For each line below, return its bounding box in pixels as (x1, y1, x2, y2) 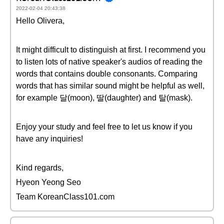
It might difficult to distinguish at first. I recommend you (16, 45, 205, 54)
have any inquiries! (16, 134, 83, 143)
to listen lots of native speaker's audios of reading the (16, 57, 202, 66)
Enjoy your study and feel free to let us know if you (16, 122, 192, 131)
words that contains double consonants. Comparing (16, 69, 197, 78)
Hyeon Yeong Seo (16, 178, 81, 186)
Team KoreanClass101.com (16, 192, 114, 201)
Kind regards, (16, 163, 63, 172)
